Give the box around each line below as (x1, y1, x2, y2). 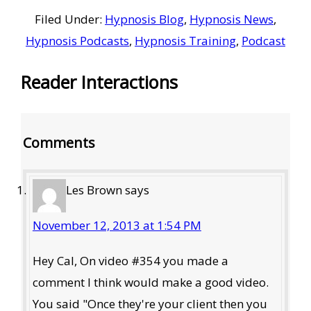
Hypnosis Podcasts (26, 33, 129, 49)
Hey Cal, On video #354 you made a (32, 252, 228, 269)
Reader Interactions (20, 70, 178, 94)
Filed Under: (35, 11, 105, 28)
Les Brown (65, 181, 122, 198)
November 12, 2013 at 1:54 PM (32, 217, 201, 233)
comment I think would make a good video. (32, 274, 269, 290)
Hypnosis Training (135, 33, 236, 49)
